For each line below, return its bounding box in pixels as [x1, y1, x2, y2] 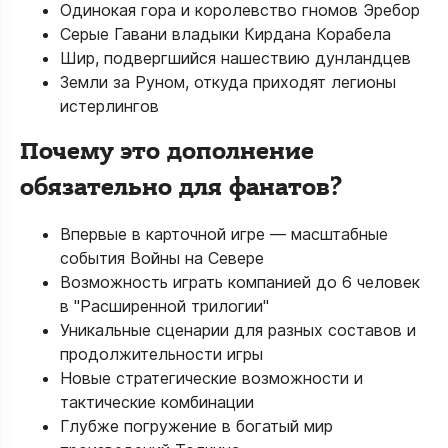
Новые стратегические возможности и [60, 368, 363, 388]
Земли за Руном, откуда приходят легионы [60, 72, 396, 92]
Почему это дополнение [20, 136, 314, 168]
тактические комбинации [60, 392, 254, 412]
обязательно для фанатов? [20, 172, 342, 204]
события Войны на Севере [60, 248, 264, 268]
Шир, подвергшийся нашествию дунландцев [60, 48, 411, 68]
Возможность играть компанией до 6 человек [60, 272, 420, 292]
